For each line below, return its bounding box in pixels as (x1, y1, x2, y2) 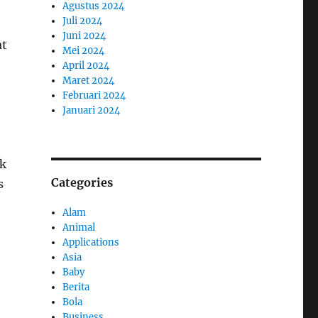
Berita (62, 280, 90, 293)
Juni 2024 (62, 29, 106, 42)
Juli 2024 (62, 14, 103, 27)
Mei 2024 (62, 44, 105, 57)
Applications (62, 236, 120, 248)
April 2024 (62, 59, 110, 72)
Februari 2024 (62, 89, 126, 102)
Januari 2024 (62, 104, 121, 116)
